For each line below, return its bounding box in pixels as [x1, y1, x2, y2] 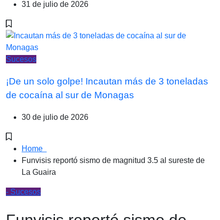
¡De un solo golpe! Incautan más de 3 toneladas [6, 76, 208, 86]
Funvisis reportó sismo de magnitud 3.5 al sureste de [22, 156, 205, 165]
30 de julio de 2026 [22, 112, 88, 121]
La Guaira [22, 167, 56, 176]
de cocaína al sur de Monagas [6, 89, 134, 100]
